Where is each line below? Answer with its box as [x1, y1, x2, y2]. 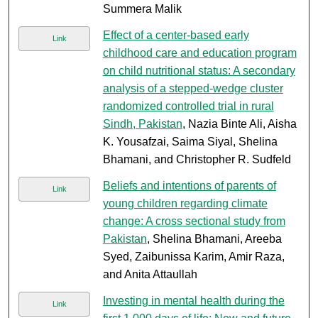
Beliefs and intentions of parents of [102, 180, 276, 192]
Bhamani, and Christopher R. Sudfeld [102, 153, 291, 166]
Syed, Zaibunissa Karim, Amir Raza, [102, 251, 285, 263]
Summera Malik [102, 3, 182, 16]
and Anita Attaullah [102, 268, 197, 281]
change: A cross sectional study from [102, 215, 285, 228]
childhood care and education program [102, 47, 297, 60]
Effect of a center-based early [102, 29, 249, 42]
